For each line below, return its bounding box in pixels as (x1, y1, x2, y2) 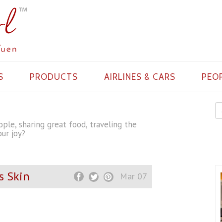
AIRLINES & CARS (104, 72, 176, 82)
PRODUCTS (29, 72, 78, 82)
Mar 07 (119, 170, 147, 182)
